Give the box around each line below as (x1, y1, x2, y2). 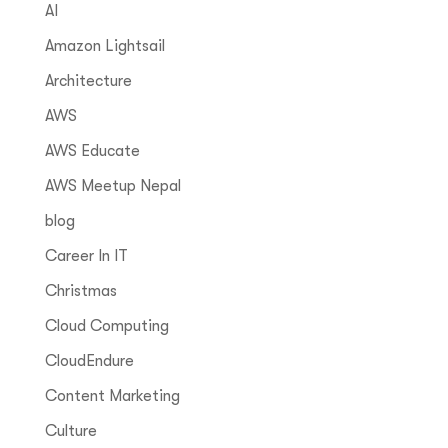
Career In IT (44, 247, 128, 266)
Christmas (44, 282, 117, 301)
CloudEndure (44, 352, 134, 371)
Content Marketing (44, 387, 180, 406)
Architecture (44, 72, 132, 91)
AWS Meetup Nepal (44, 177, 181, 196)
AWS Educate (44, 142, 140, 161)
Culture (44, 422, 97, 441)
